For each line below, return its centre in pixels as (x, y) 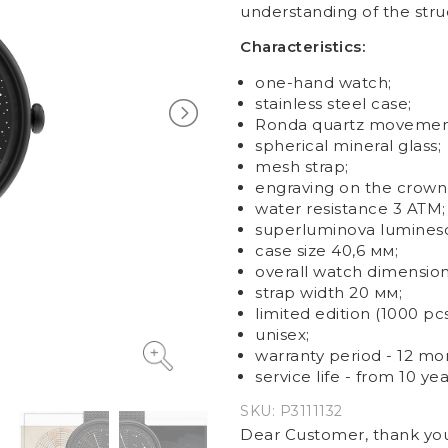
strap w (284, 292)
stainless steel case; (333, 103)
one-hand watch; (323, 82)
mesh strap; (302, 166)
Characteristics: (302, 46)
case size (291, 250)
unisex (280, 334)
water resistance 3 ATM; (350, 208)
